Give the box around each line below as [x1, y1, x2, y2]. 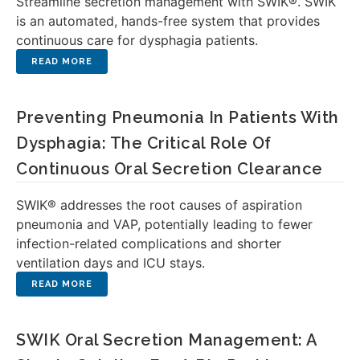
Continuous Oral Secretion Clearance [16, 159, 323, 178]
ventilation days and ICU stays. [16, 255, 205, 271]
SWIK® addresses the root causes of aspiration [16, 197, 302, 213]
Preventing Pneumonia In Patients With [16, 108, 339, 127]
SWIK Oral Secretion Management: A [16, 330, 317, 350]
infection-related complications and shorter [16, 235, 281, 252]
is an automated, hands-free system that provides [16, 13, 320, 29]
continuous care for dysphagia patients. [16, 32, 258, 48]
